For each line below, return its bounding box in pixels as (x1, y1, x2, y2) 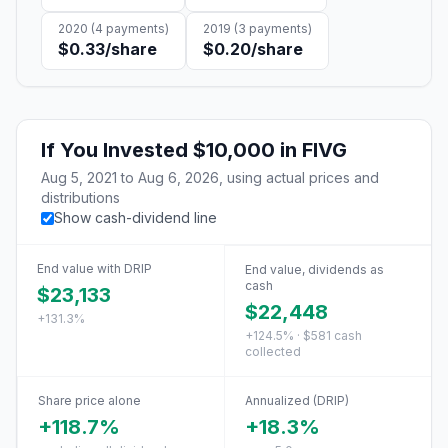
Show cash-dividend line (54, 209, 217, 226)
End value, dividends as (245, 262, 384, 277)
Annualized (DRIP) (245, 393, 349, 408)
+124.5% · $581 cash (245, 328, 362, 343)
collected (245, 344, 301, 359)
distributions (41, 189, 120, 206)
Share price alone (38, 393, 141, 408)
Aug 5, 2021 (41, 169, 117, 186)
